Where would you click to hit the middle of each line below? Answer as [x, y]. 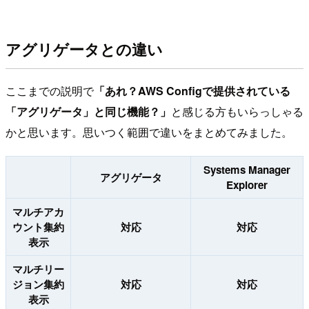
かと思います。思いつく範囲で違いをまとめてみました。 [149, 132]
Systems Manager [247, 170]
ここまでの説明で [50, 91]
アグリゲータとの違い [84, 49]
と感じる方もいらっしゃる [237, 112]
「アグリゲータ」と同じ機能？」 [88, 112]
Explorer [247, 185]
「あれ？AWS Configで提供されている [192, 91]
